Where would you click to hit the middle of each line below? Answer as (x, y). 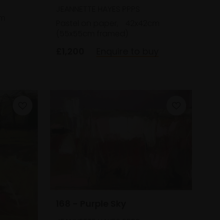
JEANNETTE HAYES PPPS (98, 9)
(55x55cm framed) (92, 33)
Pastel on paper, (88, 23)
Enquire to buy (127, 51)
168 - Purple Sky (91, 204)
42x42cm (142, 23)
